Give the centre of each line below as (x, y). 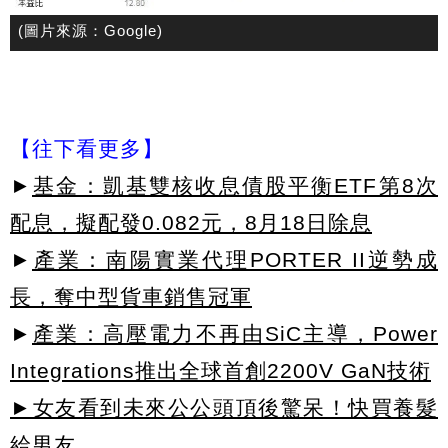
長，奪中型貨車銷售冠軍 (131, 296)
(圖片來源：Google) (90, 31)
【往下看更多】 (87, 148)
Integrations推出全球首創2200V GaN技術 (220, 370)
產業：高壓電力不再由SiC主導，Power (235, 333)
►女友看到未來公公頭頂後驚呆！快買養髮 (224, 407)
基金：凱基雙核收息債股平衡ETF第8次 (235, 185)
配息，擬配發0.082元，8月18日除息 (191, 222)
